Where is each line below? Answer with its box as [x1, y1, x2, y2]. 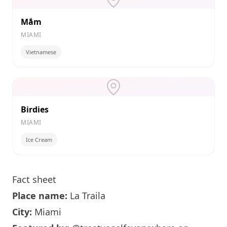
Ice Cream [26, 136, 52, 143]
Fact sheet [12, 173, 56, 185]
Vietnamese [26, 48, 56, 56]
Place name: [12, 190, 67, 202]
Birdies [21, 104, 49, 115]
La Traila [67, 190, 105, 202]
